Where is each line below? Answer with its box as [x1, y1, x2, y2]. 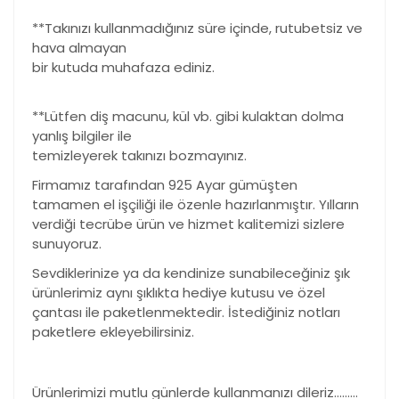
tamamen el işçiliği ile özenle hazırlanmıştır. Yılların [32, 195, 359, 215]
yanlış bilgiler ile [32, 126, 132, 146]
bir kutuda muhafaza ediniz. [32, 58, 215, 77]
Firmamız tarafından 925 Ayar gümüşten [32, 175, 297, 195]
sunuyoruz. [32, 234, 102, 254]
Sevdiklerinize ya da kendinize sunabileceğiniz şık [32, 264, 350, 283]
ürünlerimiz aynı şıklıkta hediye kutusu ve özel [32, 283, 325, 303]
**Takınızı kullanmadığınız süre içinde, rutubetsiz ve [32, 19, 362, 38]
